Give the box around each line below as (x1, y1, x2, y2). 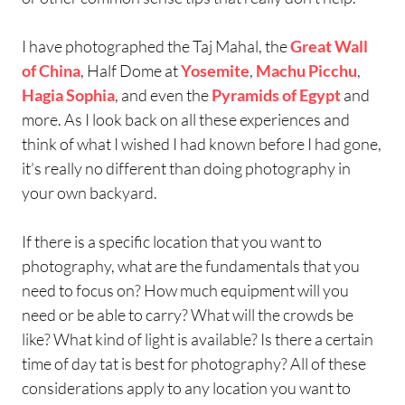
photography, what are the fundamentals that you (22, 255, 360, 276)
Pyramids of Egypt (212, 84, 341, 105)
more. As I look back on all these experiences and (22, 108, 350, 129)
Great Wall (290, 35, 368, 56)
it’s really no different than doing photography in (22, 157, 351, 178)
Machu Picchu (256, 60, 357, 80)
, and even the (115, 84, 212, 105)
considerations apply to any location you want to (22, 377, 351, 398)
